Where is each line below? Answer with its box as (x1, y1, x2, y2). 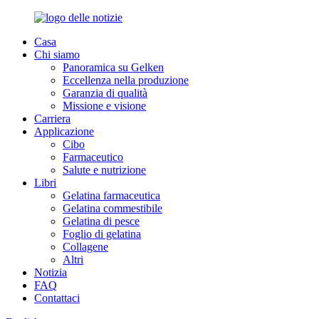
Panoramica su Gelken (63, 61, 164, 73)
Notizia (34, 266, 67, 278)
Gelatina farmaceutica (63, 189, 160, 202)
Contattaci (34, 292, 80, 304)
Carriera (34, 113, 70, 125)
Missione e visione (63, 100, 146, 112)
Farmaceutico (63, 151, 123, 163)
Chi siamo (34, 48, 80, 61)
